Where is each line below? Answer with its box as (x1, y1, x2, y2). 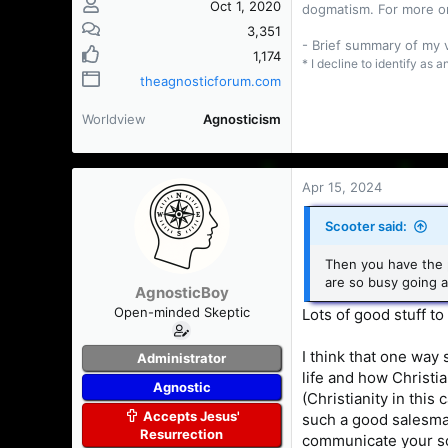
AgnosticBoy (134, 282, 229, 302)
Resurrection (140, 425, 223, 442)
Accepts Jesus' (143, 407, 241, 424)
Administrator (137, 349, 226, 366)
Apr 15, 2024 (302, 179, 382, 195)
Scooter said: (325, 218, 407, 234)
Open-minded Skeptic (113, 303, 250, 320)
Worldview (82, 111, 146, 127)
